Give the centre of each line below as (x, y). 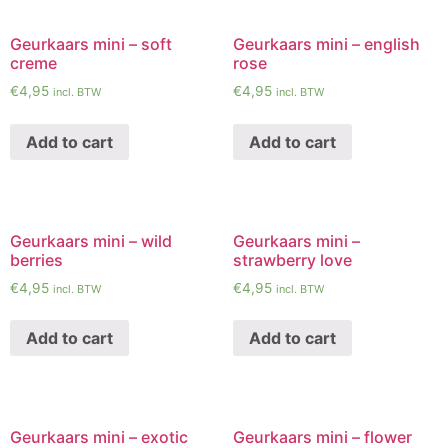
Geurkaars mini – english (326, 44)
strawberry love (292, 259)
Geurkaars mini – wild (91, 240)
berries (36, 259)
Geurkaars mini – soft (91, 44)
